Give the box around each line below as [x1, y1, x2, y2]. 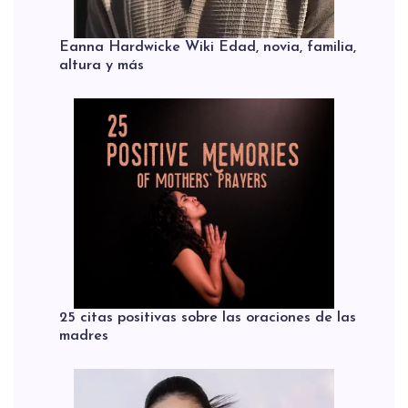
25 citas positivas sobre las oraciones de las [59, 311, 356, 326]
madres [59, 329, 108, 344]
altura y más [59, 57, 144, 73]
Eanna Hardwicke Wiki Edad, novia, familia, [59, 39, 356, 55]
